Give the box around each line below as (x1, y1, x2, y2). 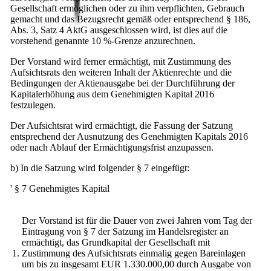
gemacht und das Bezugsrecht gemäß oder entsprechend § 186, (10, 13, 250, 24)
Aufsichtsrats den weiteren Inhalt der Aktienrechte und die (10, 67, 232, 77)
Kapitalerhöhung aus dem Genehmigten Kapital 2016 (10, 88, 214, 99)
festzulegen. (10, 99, 56, 110)
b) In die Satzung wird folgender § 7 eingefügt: (10, 162, 189, 173)
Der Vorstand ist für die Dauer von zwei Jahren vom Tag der (22, 215, 252, 226)
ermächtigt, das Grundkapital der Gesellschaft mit (22, 237, 210, 247)
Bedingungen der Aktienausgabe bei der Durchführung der (10, 77, 235, 88)
